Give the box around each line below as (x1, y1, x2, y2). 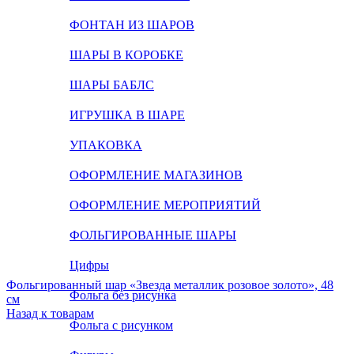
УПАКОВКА (70, 138, 142, 152)
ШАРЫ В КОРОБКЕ (70, 48, 183, 62)
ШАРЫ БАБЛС (70, 78, 154, 92)
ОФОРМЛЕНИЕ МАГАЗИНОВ (70, 168, 243, 182)
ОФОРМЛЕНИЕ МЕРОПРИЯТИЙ (70, 198, 261, 212)
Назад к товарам (6, 307, 94, 320)
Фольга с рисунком (70, 318, 173, 332)
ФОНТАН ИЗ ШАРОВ (70, 18, 194, 32)
